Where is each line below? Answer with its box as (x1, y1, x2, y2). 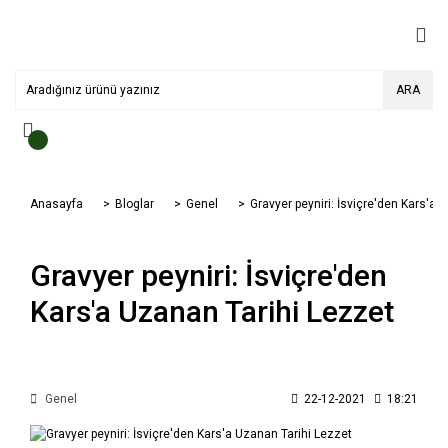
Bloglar (115, 197, 154, 211)
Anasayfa (30, 197, 83, 211)
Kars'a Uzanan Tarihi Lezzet (30, 294, 394, 329)
